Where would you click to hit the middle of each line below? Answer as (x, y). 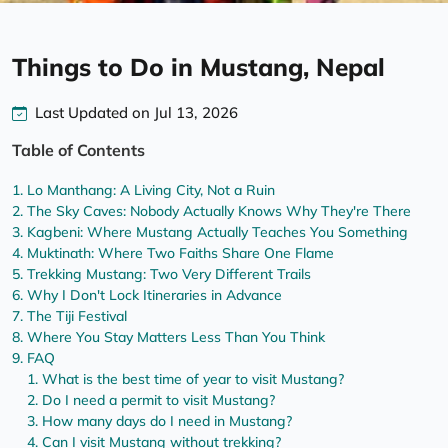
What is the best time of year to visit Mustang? (193, 379)
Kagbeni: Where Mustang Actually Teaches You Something (217, 232)
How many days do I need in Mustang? (167, 421)
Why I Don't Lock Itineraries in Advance (154, 295)
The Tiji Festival (77, 316)
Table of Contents (78, 150)
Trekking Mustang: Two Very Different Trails (169, 274)
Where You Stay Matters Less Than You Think (176, 337)
